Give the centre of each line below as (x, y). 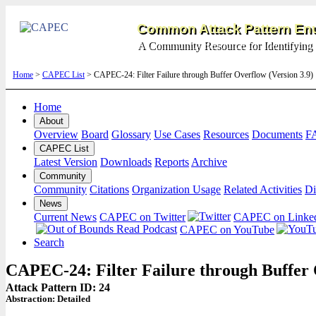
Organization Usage (176, 189)
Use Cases (177, 134)
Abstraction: (31, 299)
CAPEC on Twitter (142, 217)
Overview (56, 134)
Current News (65, 217)
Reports (172, 162)
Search (49, 242)
